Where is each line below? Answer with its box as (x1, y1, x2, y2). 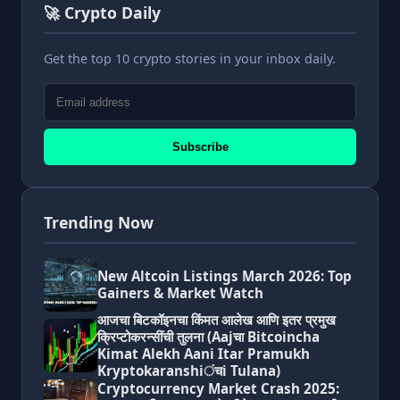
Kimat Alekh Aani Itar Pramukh (97, 344, 310, 362)
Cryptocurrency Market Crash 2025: (97, 379, 339, 398)
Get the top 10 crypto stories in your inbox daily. (44, 50, 336, 68)
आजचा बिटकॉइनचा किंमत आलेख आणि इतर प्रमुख (97, 310, 336, 329)
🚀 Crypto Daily (44, 2, 161, 24)
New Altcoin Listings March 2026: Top (97, 266, 352, 285)
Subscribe (171, 139, 229, 154)
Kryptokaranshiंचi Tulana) (97, 361, 280, 379)
